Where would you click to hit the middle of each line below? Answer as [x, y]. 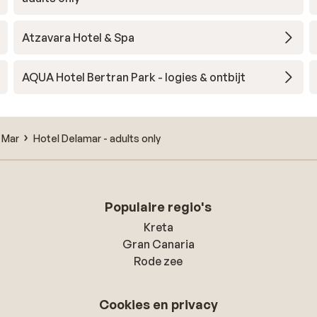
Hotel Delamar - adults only [97, 138]
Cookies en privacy [158, 304]
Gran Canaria [158, 244]
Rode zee [158, 261]
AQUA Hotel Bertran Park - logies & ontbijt [133, 77]
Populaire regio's [158, 207]
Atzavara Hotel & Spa [78, 38]
